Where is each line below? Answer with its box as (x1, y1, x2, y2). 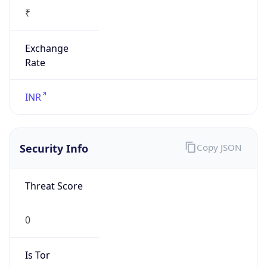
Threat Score (24, 179, 83, 193)
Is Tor (24, 248, 50, 262)
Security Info (20, 141, 88, 156)
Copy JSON (196, 141, 241, 154)
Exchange (24, 41, 69, 55)
